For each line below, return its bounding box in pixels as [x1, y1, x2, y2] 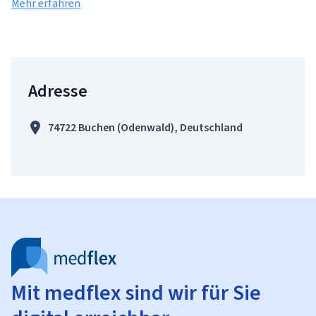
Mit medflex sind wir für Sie [11, 279, 261, 307]
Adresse [28, 80, 87, 102]
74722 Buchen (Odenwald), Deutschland [48, 120, 243, 135]
